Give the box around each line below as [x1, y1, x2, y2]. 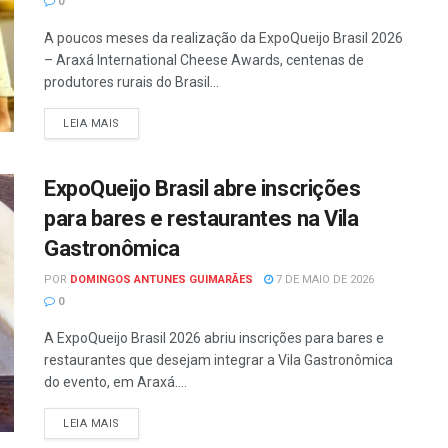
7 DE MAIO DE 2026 [273, 273, 374, 287]
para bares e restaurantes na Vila [44, 206, 359, 232]
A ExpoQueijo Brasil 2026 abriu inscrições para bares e [44, 330, 384, 347]
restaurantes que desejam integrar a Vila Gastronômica [44, 352, 393, 369]
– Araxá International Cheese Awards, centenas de [44, 52, 364, 69]
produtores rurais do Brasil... [44, 74, 219, 91]
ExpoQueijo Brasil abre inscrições [44, 176, 361, 202]
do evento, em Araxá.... [44, 374, 187, 391]
